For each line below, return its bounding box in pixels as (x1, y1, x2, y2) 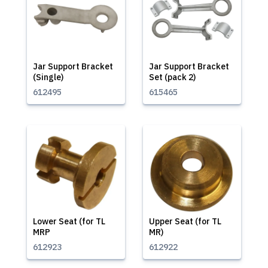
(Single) (33, 72, 63, 83)
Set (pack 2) (149, 72, 196, 83)
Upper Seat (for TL (149, 216, 221, 227)
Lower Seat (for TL (33, 216, 105, 227)
